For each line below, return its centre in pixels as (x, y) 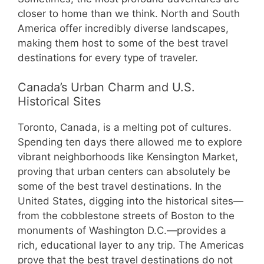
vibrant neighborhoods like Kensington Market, (128, 157)
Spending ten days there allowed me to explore (130, 142)
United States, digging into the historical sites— (131, 201)
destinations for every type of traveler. (108, 57)
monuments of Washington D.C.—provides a (122, 231)
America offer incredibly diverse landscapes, (123, 28)
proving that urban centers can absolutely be (124, 172)
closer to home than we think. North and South (129, 13)
